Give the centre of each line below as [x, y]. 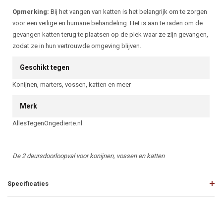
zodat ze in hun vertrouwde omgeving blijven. [77, 46]
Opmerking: [31, 12]
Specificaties [28, 184]
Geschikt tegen [45, 67]
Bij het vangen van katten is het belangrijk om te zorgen [128, 12]
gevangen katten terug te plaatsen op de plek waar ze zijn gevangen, [110, 34]
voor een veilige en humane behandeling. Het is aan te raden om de [108, 23]
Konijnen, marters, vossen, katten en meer [72, 84]
